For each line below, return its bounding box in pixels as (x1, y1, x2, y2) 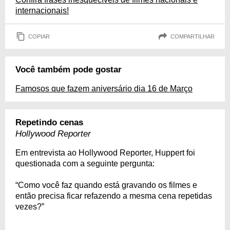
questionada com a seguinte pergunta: (15, 159, 155, 168)
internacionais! (15, 6, 69, 15)
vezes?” (15, 202, 44, 211)
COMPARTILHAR (170, 33, 215, 40)
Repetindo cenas (15, 118, 83, 127)
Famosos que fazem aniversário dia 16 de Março (15, 84, 193, 93)
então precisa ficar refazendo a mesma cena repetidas (15, 191, 212, 200)
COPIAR (28, 33, 50, 40)
